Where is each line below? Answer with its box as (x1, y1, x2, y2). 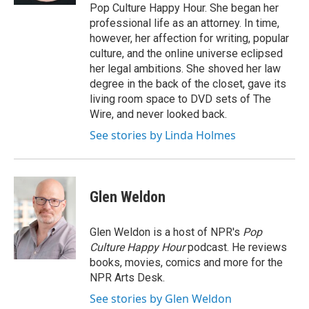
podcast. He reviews (185, 241, 287, 254)
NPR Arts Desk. (90, 271, 165, 284)
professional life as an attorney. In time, (90, 17, 279, 30)
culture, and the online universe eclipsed (90, 47, 283, 60)
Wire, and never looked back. (90, 108, 227, 121)
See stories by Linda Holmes (90, 128, 236, 143)
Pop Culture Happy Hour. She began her (90, 1, 279, 14)
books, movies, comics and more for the (90, 256, 283, 269)
